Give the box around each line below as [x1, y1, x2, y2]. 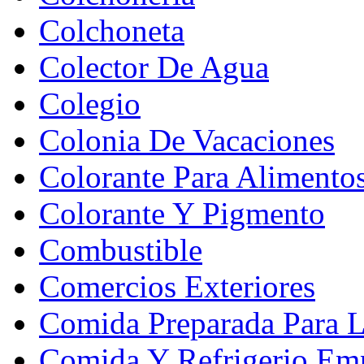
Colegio [39, 85, 141, 121]
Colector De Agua [39, 49, 269, 84]
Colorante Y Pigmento [39, 195, 325, 231]
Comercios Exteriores [39, 268, 315, 304]
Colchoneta [39, 12, 184, 48]
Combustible [39, 232, 202, 267]
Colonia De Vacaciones [39, 122, 335, 158]
